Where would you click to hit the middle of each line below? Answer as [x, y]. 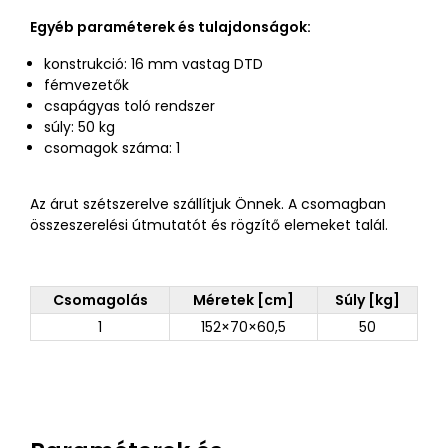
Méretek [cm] [243, 300]
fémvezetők [86, 85]
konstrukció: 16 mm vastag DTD [153, 64]
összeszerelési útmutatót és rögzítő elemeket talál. [209, 225]
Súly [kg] [367, 300]
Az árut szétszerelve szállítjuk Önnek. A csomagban [208, 204]
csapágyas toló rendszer [129, 106]
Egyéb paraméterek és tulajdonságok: [170, 27]
